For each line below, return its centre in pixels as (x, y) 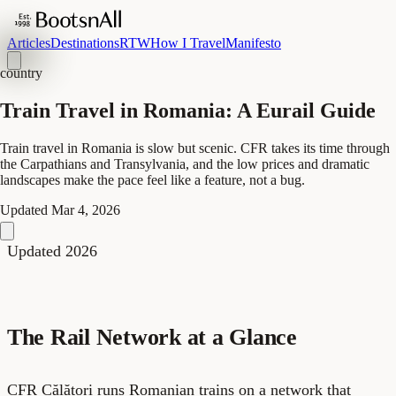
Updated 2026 (52, 251)
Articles (29, 43)
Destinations (85, 43)
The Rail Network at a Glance (152, 337)
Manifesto (253, 43)
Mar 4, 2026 (86, 209)
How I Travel (188, 43)
